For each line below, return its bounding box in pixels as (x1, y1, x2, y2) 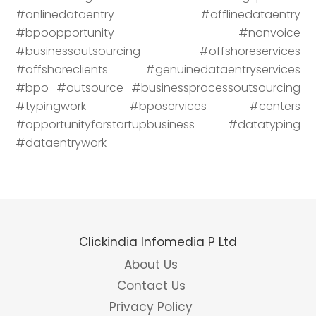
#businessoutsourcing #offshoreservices (16, 42, 300, 59)
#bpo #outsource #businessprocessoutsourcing (16, 79, 300, 96)
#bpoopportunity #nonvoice (16, 24, 300, 41)
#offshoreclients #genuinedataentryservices (16, 61, 300, 78)
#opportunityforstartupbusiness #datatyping (16, 116, 300, 133)
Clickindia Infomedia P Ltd (79, 233, 237, 250)
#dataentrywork (16, 134, 107, 151)
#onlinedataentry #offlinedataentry (16, 6, 300, 23)
